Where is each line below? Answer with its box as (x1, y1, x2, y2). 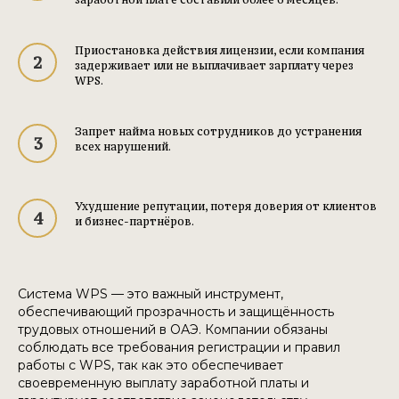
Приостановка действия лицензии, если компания (75, 44, 364, 58)
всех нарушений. (75, 140, 171, 154)
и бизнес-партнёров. (75, 215, 194, 229)
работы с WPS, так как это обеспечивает (18, 357, 283, 374)
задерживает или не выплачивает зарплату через (75, 59, 354, 73)
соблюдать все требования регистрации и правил (18, 339, 340, 356)
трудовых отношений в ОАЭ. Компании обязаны (18, 322, 328, 338)
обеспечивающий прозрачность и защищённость (18, 304, 334, 321)
